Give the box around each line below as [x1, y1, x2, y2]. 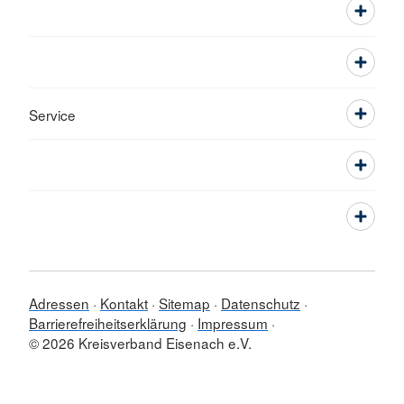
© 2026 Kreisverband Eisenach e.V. [29, 333, 252, 353]
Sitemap [159, 293, 210, 313]
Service [29, 105, 76, 124]
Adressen [29, 293, 89, 313]
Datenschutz [221, 293, 300, 313]
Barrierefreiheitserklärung [29, 313, 187, 333]
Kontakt [100, 293, 148, 313]
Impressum [197, 313, 268, 333]
